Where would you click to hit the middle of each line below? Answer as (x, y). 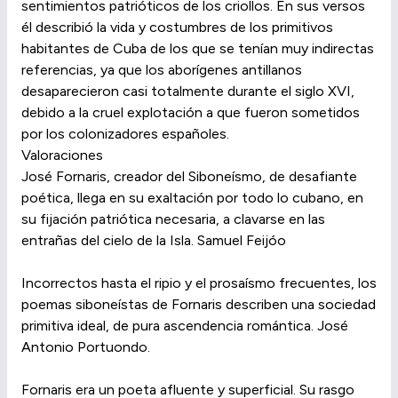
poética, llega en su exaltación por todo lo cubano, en (192, 197)
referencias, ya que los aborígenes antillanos (162, 69)
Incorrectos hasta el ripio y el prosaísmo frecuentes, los (199, 283)
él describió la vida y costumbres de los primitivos (177, 27)
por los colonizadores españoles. (125, 133)
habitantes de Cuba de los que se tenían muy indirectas (198, 48)
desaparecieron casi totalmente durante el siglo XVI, (188, 91)
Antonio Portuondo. (86, 346)
